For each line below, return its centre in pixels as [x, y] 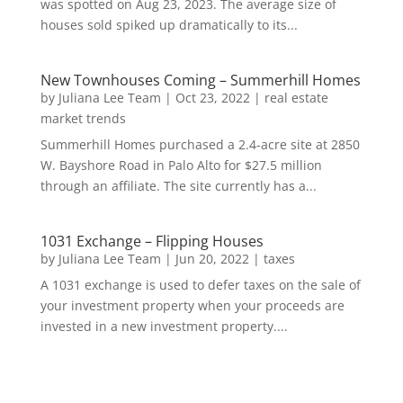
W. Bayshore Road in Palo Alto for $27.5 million [181, 166]
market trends [83, 119]
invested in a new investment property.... [164, 327]
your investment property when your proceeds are [192, 306]
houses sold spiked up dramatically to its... [169, 25]
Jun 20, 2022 [212, 259]
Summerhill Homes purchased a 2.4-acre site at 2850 [200, 145]
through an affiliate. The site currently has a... [178, 186]
